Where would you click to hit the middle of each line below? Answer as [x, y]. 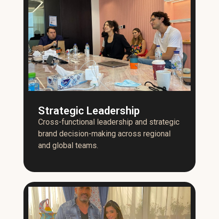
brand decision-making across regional [104, 134]
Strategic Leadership [89, 111]
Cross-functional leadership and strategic [109, 122]
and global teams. [68, 146]
